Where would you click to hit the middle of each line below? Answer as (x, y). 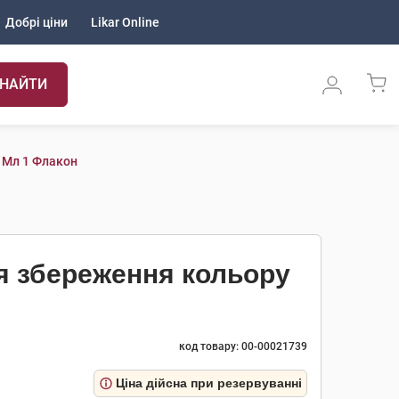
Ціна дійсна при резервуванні (209, 383)
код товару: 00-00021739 (243, 346)
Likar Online (125, 22)
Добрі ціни (37, 22)
